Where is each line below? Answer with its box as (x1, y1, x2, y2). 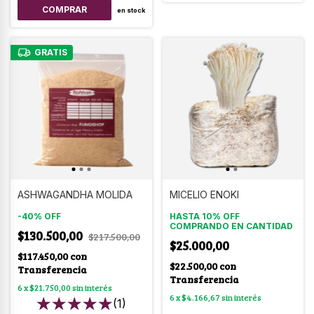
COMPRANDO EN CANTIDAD (169, 220, 293, 231)
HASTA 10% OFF (169, 210, 240, 221)
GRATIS (34, 47, 67, 57)
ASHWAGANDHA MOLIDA (18, 188, 132, 200)
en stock (116, 6, 145, 14)
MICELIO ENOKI (169, 188, 239, 200)
